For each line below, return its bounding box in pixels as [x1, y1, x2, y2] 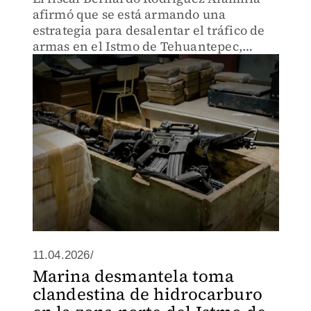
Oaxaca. [32, 53, 80, 71]
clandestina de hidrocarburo [32, 283, 262, 305]
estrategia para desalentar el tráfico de [32, 22, 265, 39]
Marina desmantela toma [32, 264, 234, 287]
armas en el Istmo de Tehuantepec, [32, 37, 243, 55]
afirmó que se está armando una [32, 6, 226, 23]
